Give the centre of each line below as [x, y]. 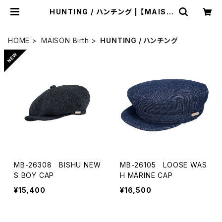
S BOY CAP [34, 175]
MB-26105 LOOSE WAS [164, 165]
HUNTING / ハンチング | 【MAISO [95, 12]
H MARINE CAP [146, 175]
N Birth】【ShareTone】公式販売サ [111, 20]
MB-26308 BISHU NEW [57, 165]
